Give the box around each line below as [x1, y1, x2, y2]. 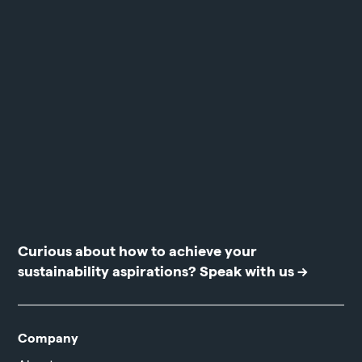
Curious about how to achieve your [18, 241, 258, 259]
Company [18, 329, 79, 345]
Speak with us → [200, 261, 309, 279]
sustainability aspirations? [18, 261, 200, 279]
